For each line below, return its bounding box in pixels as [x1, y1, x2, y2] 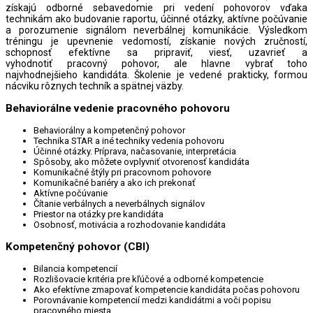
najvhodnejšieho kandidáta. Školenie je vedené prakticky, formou [6, 68, 307, 80]
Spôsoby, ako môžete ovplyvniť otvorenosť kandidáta [34, 156, 249, 168]
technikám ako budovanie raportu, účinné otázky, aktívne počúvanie [6, 13, 307, 24]
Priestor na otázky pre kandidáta [34, 209, 163, 220]
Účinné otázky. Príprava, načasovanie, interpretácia [34, 146, 236, 157]
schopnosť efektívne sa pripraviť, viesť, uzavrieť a [6, 46, 307, 58]
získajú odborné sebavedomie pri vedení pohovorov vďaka [6, 1, 307, 13]
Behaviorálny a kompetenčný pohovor [34, 125, 185, 136]
